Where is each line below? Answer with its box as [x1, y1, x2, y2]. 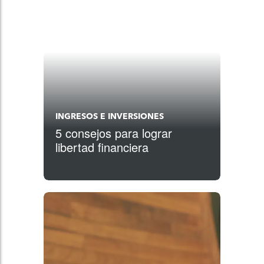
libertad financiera [55, 138, 148, 156]
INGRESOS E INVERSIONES [55, 111, 164, 121]
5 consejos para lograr [55, 124, 172, 141]
